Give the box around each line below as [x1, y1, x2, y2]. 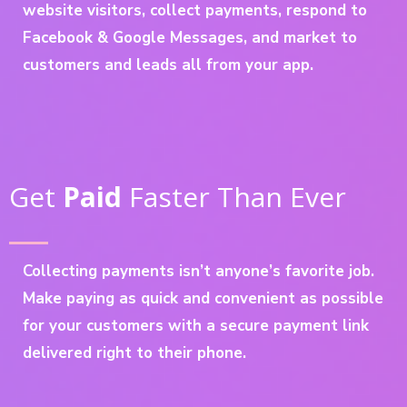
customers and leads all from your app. [23, 54, 313, 75]
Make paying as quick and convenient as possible [23, 287, 383, 309]
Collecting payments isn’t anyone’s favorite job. [23, 260, 374, 282]
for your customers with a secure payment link [23, 314, 369, 336]
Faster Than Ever [122, 177, 346, 215]
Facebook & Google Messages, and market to [23, 26, 357, 48]
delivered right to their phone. [23, 342, 246, 363]
